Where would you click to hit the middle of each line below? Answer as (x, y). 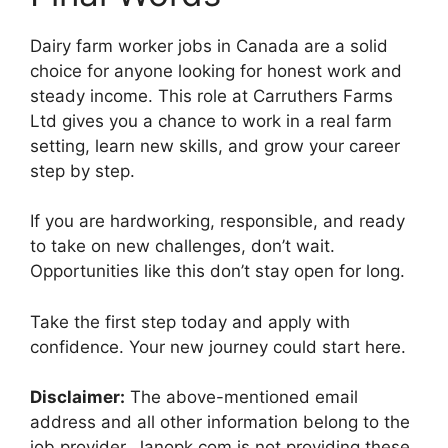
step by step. (82, 170)
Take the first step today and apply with (190, 321)
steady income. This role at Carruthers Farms (211, 95)
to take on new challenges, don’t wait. (182, 246)
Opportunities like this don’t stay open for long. (217, 271)
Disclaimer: (77, 397)
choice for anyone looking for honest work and (216, 70)
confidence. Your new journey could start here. (218, 346)
